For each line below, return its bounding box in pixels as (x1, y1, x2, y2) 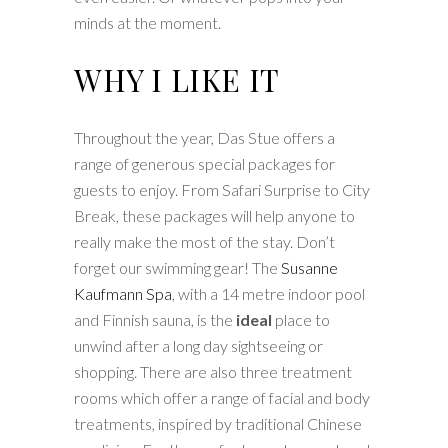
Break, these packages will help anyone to (74, 206, 355, 225)
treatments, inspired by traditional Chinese (74, 414, 362, 433)
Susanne (281, 258, 338, 277)
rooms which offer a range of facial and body (74, 388, 370, 407)
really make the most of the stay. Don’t (74, 232, 335, 251)
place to (272, 310, 330, 329)
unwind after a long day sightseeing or (74, 336, 323, 355)
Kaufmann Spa (74, 284, 172, 303)
